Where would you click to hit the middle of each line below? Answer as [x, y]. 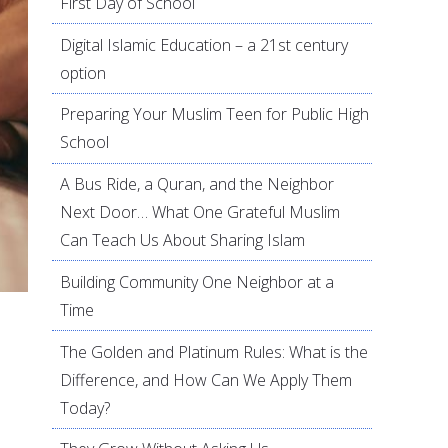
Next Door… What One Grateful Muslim [200, 212]
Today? [85, 407]
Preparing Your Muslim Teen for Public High [215, 114]
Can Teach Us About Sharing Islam [183, 240]
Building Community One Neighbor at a [197, 281]
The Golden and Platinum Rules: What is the [214, 351]
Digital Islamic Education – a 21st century [204, 44]
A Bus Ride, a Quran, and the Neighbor [197, 184]
